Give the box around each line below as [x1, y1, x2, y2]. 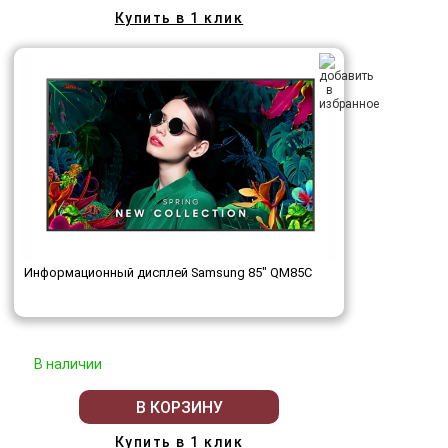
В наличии [34, 356, 102, 373]
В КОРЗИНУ [135, 397, 223, 417]
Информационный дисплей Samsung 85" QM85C [24, 265, 312, 281]
